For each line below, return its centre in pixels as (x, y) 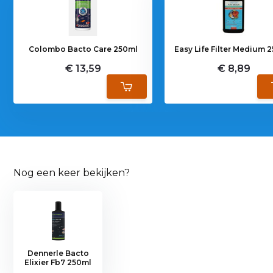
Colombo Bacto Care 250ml (83, 49)
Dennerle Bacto (58, 253)
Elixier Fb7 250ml (58, 262)
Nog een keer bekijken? (72, 172)
